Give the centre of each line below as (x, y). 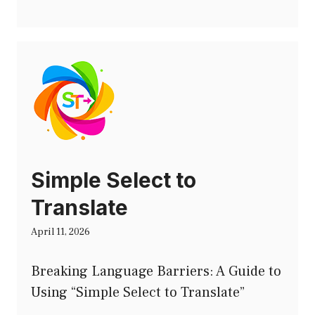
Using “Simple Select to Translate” (138, 293)
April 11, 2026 (60, 232)
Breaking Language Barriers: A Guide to (156, 272)
